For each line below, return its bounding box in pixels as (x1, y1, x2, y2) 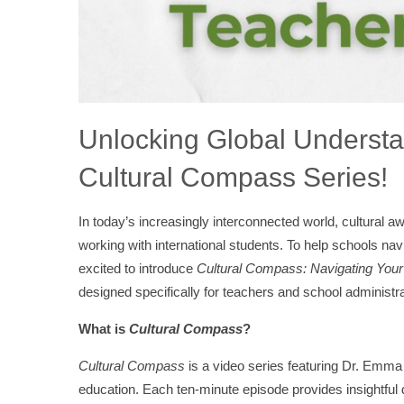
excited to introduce (78, 260, 197, 276)
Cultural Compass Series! (78, 161, 388, 192)
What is (78, 320, 129, 336)
